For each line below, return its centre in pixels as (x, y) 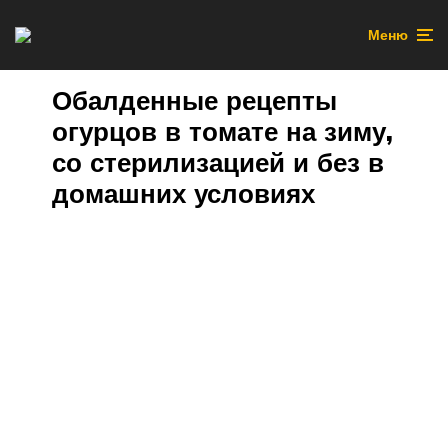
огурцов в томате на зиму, (222, 131)
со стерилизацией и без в (218, 162)
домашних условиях (183, 193)
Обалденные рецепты (194, 100)
